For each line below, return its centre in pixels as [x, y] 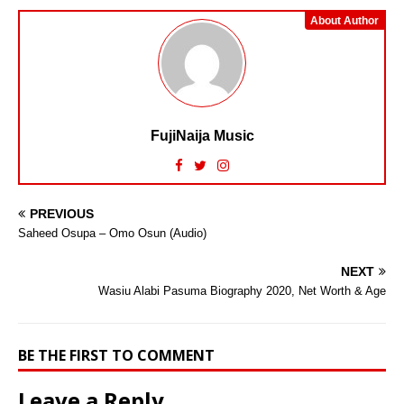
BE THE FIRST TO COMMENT [116, 355]
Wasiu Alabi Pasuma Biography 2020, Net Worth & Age [242, 290]
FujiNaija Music [202, 135]
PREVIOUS [62, 213]
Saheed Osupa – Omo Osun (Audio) [112, 233]
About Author [344, 20]
